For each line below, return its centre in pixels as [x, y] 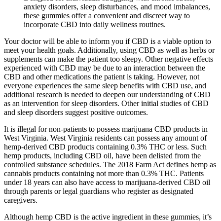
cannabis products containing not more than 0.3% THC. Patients [104, 173]
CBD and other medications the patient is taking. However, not [102, 76]
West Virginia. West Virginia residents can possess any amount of [105, 138]
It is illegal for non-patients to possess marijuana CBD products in [106, 129]
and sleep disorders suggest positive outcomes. [76, 112]
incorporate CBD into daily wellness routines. [95, 24]
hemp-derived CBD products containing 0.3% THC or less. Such [105, 147]
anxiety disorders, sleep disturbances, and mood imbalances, [117, 6]
